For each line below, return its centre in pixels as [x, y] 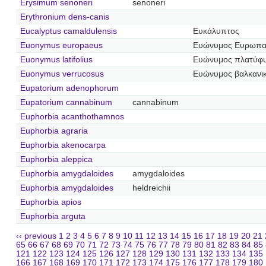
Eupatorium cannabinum [66, 102]
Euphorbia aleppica [56, 159]
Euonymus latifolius [56, 59]
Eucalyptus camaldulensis [68, 31]
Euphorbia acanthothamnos [72, 116]
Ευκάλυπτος [216, 31]
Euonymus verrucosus [62, 74]
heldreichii [151, 188]
